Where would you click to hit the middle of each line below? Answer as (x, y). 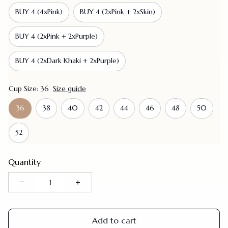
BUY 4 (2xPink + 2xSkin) (118, 12)
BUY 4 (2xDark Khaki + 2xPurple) (67, 61)
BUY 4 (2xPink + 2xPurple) (56, 36)
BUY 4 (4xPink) (39, 12)
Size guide (69, 88)
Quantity (24, 162)
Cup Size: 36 (29, 88)
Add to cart (114, 221)
